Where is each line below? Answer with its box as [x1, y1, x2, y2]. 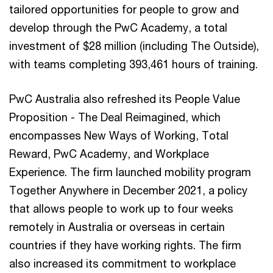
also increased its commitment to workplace [9, 256, 236, 270]
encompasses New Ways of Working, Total [9, 128, 229, 142]
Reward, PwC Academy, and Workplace [9, 146, 209, 160]
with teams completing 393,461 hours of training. [9, 57, 258, 71]
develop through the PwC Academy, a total [9, 20, 227, 34]
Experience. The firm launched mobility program [9, 165, 251, 179]
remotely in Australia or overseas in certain [9, 219, 225, 233]
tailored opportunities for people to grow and [9, 2, 239, 16]
